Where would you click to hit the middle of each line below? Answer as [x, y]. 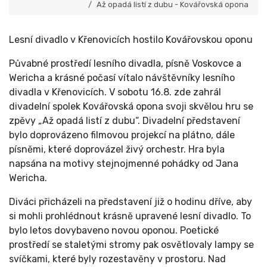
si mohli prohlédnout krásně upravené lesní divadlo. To [130, 216]
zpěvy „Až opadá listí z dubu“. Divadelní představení [125, 121]
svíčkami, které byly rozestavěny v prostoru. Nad [117, 259]
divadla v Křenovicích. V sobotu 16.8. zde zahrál [115, 92]
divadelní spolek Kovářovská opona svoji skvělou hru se [131, 107]
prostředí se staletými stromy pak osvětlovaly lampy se [131, 245]
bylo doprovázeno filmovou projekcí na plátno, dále [122, 135]
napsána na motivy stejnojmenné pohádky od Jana [124, 164]
